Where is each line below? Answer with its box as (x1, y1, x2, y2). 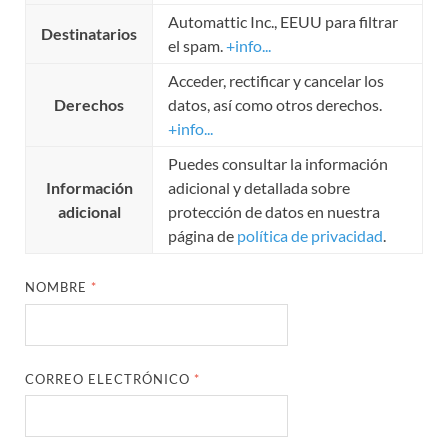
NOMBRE (25, 279, 92, 296)
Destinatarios (41, 24, 137, 44)
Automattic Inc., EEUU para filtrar (168, 12, 398, 32)
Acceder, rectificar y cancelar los (168, 71, 384, 91)
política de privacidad (237, 226, 383, 246)
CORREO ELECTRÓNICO (25, 370, 195, 387)
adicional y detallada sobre (168, 178, 350, 198)
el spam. (168, 36, 226, 56)
